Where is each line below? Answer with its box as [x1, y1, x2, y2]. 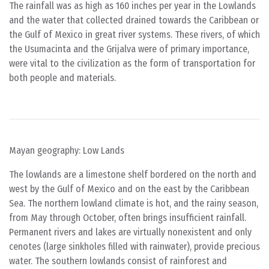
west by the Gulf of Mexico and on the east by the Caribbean [9, 183, 249, 195]
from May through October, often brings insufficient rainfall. [9, 212, 246, 223]
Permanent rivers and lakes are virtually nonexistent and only [9, 226, 252, 238]
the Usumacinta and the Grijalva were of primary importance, [9, 43, 249, 55]
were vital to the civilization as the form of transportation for [9, 58, 255, 69]
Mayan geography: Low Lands [9, 145, 124, 156]
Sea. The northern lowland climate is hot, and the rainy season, [9, 198, 258, 209]
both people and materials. [9, 72, 116, 83]
